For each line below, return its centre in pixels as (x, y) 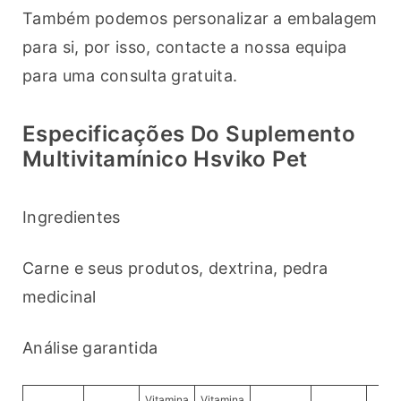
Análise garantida (90, 348)
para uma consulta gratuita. (130, 76)
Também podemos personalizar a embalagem (200, 19)
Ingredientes (72, 218)
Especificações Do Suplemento (189, 134)
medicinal (60, 297)
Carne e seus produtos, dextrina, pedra (175, 269)
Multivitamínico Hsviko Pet (165, 159)
